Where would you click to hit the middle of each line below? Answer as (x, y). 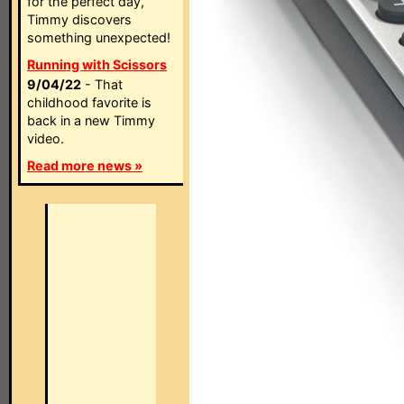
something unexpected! (99, 37)
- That (102, 84)
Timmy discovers (79, 19)
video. (46, 138)
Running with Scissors (97, 64)
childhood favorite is (89, 102)
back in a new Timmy (91, 120)
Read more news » (85, 165)
